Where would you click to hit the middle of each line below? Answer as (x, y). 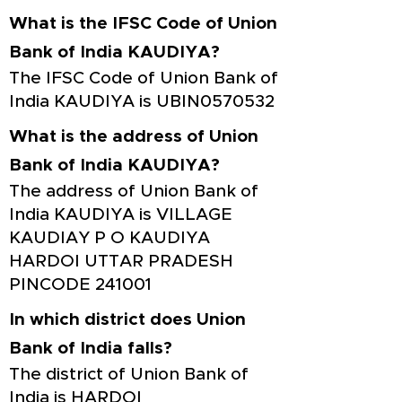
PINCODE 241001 (80, 285)
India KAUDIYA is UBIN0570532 (142, 102)
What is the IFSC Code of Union (143, 24)
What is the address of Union (134, 137)
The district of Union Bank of (129, 375)
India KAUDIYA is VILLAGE (121, 215)
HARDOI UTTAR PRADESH (121, 262)
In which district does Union (127, 320)
